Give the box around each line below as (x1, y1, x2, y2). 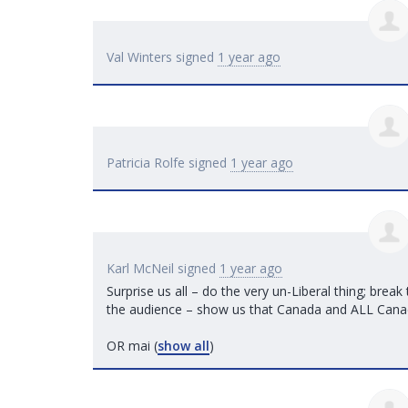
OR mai (107, 337, 150, 355)
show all (158, 337, 209, 355)
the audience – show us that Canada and (107, 301, 351, 319)
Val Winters (107, 48, 172, 66)
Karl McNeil (107, 260, 174, 278)
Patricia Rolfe (107, 154, 185, 172)
